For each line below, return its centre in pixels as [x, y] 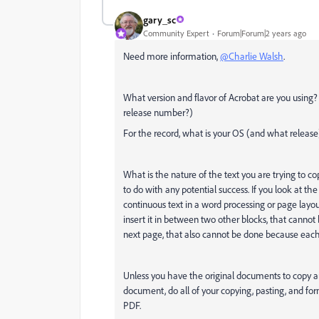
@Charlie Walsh [252, 56]
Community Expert [176, 33]
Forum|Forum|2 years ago [262, 33]
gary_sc [159, 19]
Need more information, [172, 56]
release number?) [158, 112]
